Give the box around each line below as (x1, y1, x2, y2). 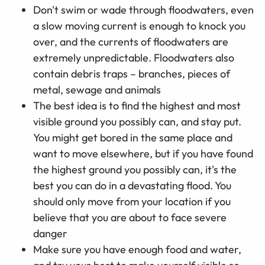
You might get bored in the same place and (33, 131, 232, 145)
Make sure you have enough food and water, (33, 243, 241, 257)
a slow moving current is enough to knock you (33, 19, 245, 33)
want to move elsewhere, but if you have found (33, 147, 253, 161)
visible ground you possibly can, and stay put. (33, 115, 241, 129)
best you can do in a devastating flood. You (33, 179, 231, 193)
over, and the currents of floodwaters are (33, 35, 228, 49)
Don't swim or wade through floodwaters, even (33, 3, 254, 17)
